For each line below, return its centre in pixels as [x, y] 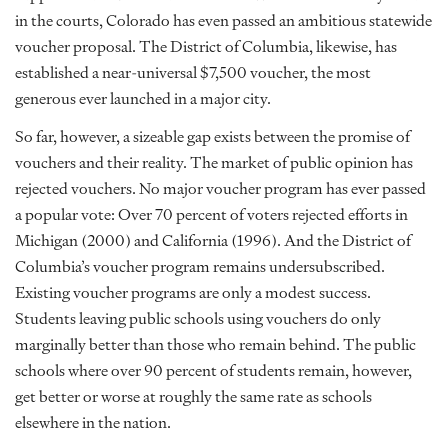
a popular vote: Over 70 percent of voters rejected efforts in [211, 214]
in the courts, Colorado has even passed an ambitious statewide [223, 20]
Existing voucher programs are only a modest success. [193, 292]
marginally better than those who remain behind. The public [215, 344]
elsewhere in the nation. [93, 422]
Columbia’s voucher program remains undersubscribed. [200, 266]
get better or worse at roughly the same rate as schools [193, 396]
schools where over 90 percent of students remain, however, [213, 370]
